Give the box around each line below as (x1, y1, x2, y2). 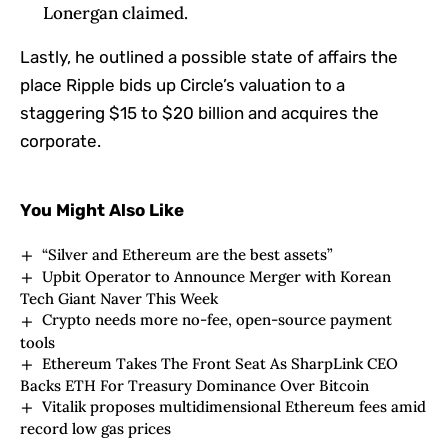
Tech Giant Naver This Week (20, 289, 218, 309)
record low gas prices (20, 419, 171, 439)
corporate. (20, 130, 101, 151)
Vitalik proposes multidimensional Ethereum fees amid (42, 396, 427, 416)
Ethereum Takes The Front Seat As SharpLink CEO (42, 353, 399, 373)
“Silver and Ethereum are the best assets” (42, 244, 334, 264)
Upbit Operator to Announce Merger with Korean (42, 267, 392, 287)
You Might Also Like (20, 199, 184, 220)
